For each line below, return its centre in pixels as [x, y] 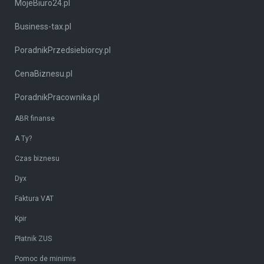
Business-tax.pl [43, 26]
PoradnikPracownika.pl [57, 97]
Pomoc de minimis [45, 258]
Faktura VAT [34, 198]
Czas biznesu [37, 158]
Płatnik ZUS [33, 238]
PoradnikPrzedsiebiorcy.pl [63, 50]
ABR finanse [35, 118]
